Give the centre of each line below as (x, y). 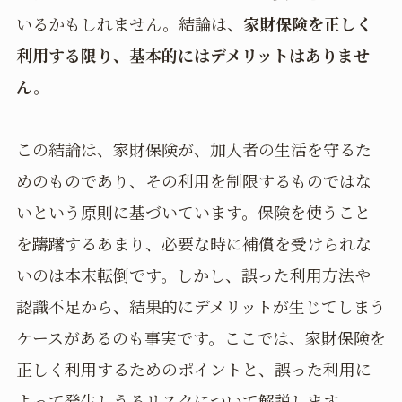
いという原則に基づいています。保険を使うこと (193, 212)
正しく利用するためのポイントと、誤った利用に (193, 369)
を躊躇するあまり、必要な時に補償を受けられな (193, 244)
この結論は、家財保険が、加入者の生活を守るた (193, 149)
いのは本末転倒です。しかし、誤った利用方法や (193, 275)
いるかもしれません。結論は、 (129, 23)
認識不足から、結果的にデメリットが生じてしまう (201, 306)
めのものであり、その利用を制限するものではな (193, 181)
